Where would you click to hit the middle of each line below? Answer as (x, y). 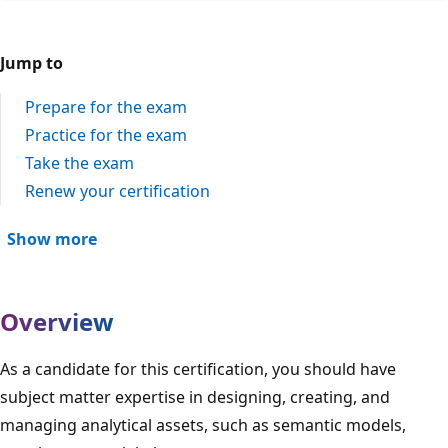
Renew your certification (117, 190)
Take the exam (79, 162)
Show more (52, 238)
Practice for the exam (106, 134)
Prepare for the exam (106, 106)
